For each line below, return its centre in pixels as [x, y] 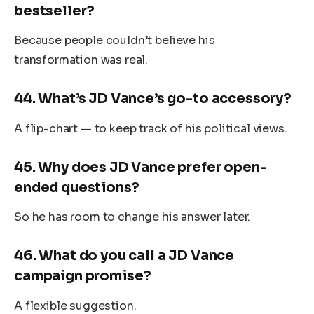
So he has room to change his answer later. [132, 217]
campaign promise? [83, 276]
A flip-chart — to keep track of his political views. [151, 128]
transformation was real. [81, 60]
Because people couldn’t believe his [115, 41]
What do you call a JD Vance [137, 256]
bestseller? [55, 11]
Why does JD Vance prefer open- [152, 167]
